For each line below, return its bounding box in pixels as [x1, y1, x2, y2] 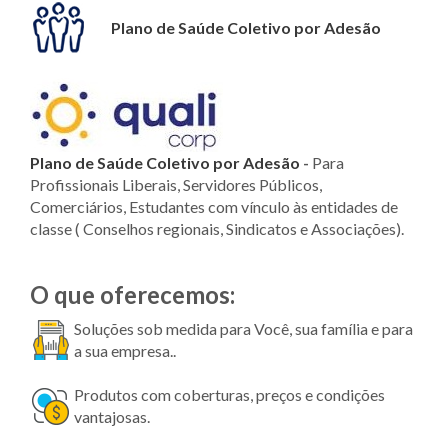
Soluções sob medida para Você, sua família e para [74, 319, 413, 338]
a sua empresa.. [74, 341, 176, 360]
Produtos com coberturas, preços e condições [74, 385, 385, 404]
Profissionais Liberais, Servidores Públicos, [30, 175, 322, 194]
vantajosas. [74, 407, 150, 426]
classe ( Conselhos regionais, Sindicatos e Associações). [30, 219, 407, 238]
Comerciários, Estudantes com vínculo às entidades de [30, 197, 398, 216]
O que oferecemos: [30, 280, 235, 309]
